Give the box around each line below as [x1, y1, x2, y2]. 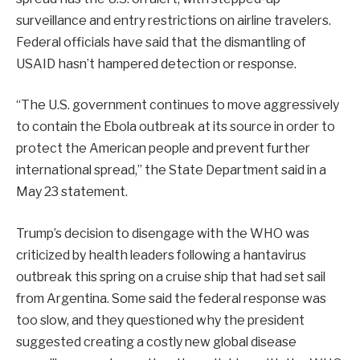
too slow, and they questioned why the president [16, 312, 305, 328]
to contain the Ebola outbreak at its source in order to [16, 119, 335, 135]
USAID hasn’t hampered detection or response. [16, 55, 297, 72]
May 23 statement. [16, 184, 128, 200]
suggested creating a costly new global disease [16, 333, 297, 350]
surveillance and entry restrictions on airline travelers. [16, 12, 331, 28]
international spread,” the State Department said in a [16, 162, 326, 178]
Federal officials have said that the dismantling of [16, 34, 306, 50]
